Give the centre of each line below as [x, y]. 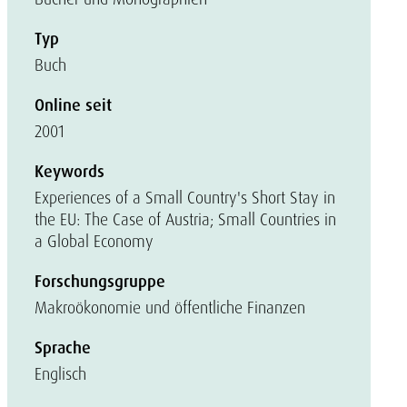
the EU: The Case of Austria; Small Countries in [185, 219]
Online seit [73, 105]
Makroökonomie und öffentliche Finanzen [170, 308]
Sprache [63, 348]
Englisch [60, 374]
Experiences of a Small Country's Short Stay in [185, 198]
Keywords [69, 172]
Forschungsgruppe [100, 282]
